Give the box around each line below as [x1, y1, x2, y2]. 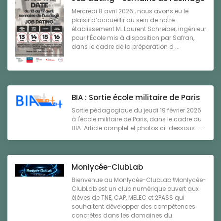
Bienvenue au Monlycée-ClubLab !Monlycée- [72, 176, 206, 184]
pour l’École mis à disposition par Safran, [72, 33, 194, 42]
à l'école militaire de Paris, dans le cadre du [72, 115, 202, 124]
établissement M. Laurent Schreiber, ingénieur [72, 24, 206, 33]
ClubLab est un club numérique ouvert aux [72, 184, 199, 193]
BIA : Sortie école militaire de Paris [72, 92, 200, 103]
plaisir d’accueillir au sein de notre [72, 15, 175, 24]
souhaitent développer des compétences [72, 202, 195, 211]
